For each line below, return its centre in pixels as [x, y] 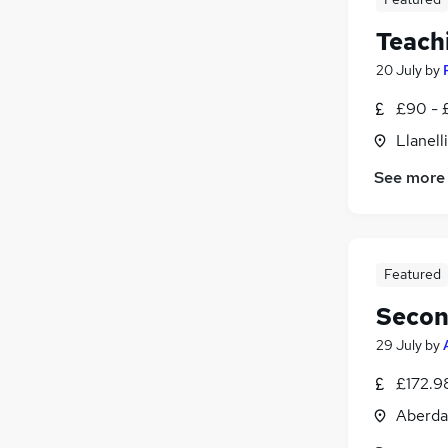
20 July [399, 69]
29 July [399, 344]
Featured [412, 273]
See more [409, 177]
